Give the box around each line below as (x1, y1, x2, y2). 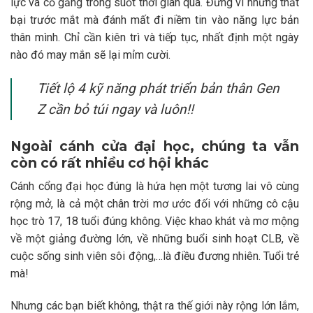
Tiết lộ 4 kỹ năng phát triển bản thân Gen (37, 80, 279, 96)
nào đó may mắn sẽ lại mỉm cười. (10, 48, 173, 61)
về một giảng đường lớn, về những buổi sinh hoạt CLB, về (10, 232, 299, 246)
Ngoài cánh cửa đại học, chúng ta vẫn (10, 137, 299, 154)
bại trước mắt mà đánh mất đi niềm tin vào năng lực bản (10, 13, 299, 27)
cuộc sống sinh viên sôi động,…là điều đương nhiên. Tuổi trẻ (10, 249, 299, 263)
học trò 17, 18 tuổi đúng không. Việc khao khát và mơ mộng (10, 214, 299, 228)
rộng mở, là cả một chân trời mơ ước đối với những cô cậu (10, 197, 299, 211)
